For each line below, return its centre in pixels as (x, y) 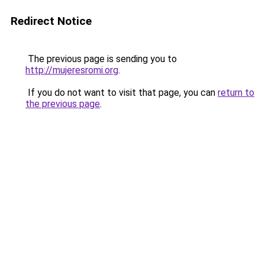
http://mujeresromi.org (72, 70)
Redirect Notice (51, 21)
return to (236, 93)
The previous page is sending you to (101, 59)
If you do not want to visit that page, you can (122, 93)
